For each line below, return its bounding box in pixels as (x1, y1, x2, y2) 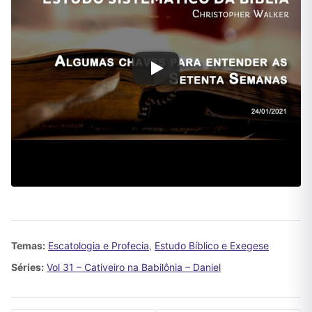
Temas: (11, 240, 45, 251)
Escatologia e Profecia (48, 240, 149, 251)
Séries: (11, 261, 44, 273)
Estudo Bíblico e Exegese (155, 240, 269, 251)
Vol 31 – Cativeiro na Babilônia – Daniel (47, 261, 221, 273)
